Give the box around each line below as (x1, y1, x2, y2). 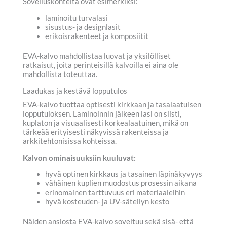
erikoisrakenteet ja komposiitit (45, 31, 148, 41)
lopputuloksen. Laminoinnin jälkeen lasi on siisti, (23, 109, 181, 119)
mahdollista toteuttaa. (23, 70, 97, 79)
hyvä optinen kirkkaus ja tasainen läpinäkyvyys (45, 170, 202, 179)
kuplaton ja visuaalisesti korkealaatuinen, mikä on (23, 119, 188, 128)
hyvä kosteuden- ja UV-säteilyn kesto (45, 197, 169, 206)
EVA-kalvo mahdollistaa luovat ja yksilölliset (23, 52, 171, 61)
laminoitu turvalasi (45, 13, 108, 22)
